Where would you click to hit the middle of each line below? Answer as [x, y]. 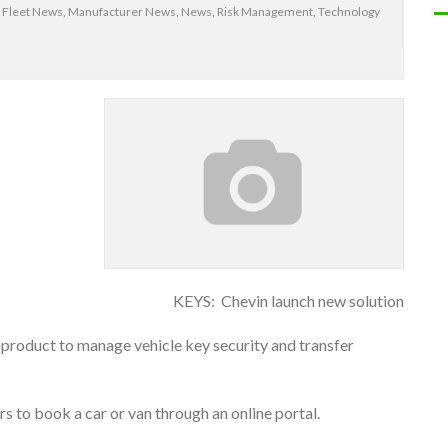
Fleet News [32, 12]
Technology [349, 12]
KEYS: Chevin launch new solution [288, 300]
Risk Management [265, 12]
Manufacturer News [122, 12]
